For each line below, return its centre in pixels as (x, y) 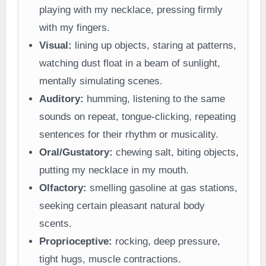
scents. (55, 224)
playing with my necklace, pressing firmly (131, 10)
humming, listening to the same (154, 99)
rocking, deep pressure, (166, 242)
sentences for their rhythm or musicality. (129, 135)
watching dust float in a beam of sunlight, (129, 64)
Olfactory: (63, 188)
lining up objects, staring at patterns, (154, 46)
